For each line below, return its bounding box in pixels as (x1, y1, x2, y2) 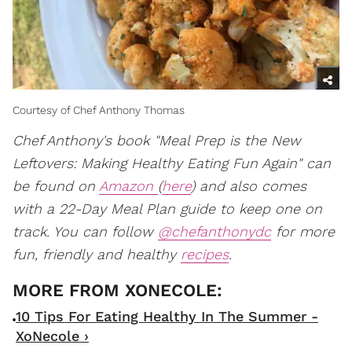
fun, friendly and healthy (13, 246, 181, 262)
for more (271, 223, 335, 240)
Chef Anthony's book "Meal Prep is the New (13, 132, 301, 148)
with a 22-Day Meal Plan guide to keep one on (13, 200, 322, 217)
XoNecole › (16, 328, 89, 344)
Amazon (99, 178, 158, 194)
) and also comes (191, 178, 306, 194)
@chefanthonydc (158, 223, 271, 240)
